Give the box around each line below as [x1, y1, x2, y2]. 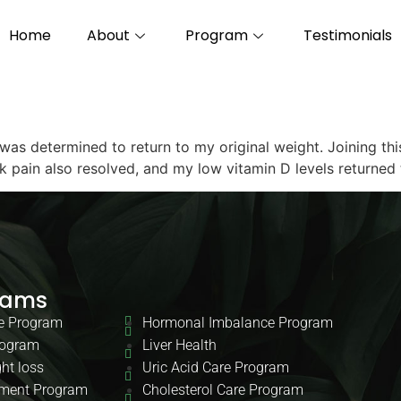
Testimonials [303, 25, 393, 46]
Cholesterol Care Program [141, 381, 303, 399]
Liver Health [141, 337, 217, 354]
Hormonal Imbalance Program [141, 314, 333, 332]
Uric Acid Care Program [141, 359, 289, 377]
